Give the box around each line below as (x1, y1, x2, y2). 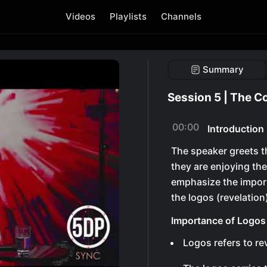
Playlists (110, 11, 147, 22)
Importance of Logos (171, 215, 266, 226)
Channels (161, 11, 201, 22)
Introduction (207, 123, 264, 135)
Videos (66, 11, 95, 22)
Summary (202, 64, 244, 75)
